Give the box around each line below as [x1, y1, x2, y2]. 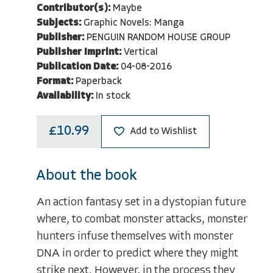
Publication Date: [37, 62, 118, 72]
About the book [37, 168, 137, 183]
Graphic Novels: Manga [83, 18, 184, 28]
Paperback [76, 77, 122, 87]
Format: [37, 77, 73, 87]
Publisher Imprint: [37, 48, 121, 57]
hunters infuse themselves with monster [37, 230, 233, 243]
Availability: [37, 91, 93, 101]
